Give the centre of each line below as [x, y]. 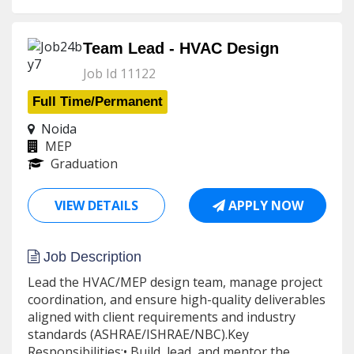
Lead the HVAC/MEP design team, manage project [175, 282]
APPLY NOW [264, 205]
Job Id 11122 [119, 73]
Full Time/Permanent [98, 102]
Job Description [90, 257]
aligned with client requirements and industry [162, 317]
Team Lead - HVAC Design [181, 48]
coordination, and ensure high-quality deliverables [177, 299]
